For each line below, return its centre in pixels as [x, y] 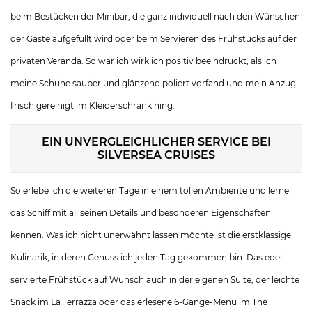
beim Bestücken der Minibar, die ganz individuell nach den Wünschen [155, 16]
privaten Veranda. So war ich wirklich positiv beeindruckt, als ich [143, 61]
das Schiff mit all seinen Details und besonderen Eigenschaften [141, 213]
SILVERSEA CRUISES [156, 155]
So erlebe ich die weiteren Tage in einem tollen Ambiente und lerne [150, 190]
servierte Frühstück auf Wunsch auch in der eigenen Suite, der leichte [155, 280]
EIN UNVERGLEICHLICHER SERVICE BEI [156, 142]
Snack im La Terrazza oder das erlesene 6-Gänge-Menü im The [139, 302]
